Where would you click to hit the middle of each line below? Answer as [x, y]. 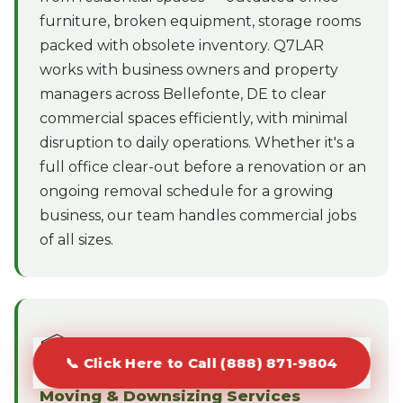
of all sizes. [76, 239]
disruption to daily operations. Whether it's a [197, 142]
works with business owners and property [189, 69]
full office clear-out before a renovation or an [203, 166]
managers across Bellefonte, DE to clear [183, 94]
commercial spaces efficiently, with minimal [194, 118]
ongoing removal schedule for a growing [187, 191]
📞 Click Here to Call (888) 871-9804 [201, 363]
